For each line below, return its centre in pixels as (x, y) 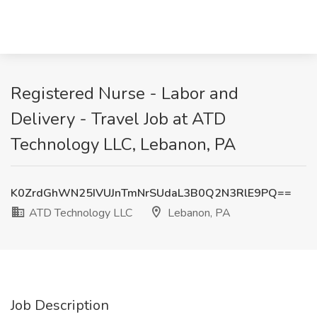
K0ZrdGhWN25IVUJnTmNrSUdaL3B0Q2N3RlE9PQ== (151, 193)
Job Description (60, 305)
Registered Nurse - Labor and (125, 93)
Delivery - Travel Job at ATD (118, 119)
